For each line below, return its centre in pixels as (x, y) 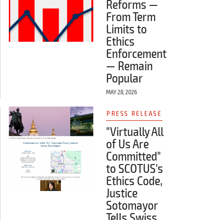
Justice (122, 194)
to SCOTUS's (134, 169)
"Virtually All (134, 132)
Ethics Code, (134, 181)
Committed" (133, 157)
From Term (131, 17)
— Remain (129, 66)
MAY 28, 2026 (121, 92)
